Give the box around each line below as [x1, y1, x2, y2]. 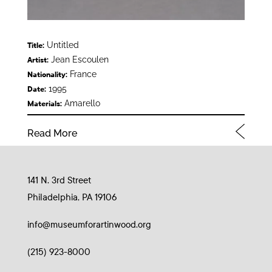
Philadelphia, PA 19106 [27, 191, 117, 203]
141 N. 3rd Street [27, 174, 91, 186]
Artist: [27, 56, 49, 64]
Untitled [44, 40, 79, 50]
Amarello [61, 98, 100, 108]
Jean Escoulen [48, 55, 109, 64]
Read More [27, 127, 77, 139]
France [67, 69, 97, 79]
